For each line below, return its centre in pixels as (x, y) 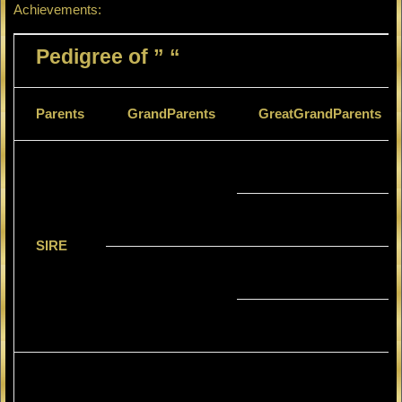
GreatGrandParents (319, 114)
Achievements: (57, 10)
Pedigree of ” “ (108, 57)
